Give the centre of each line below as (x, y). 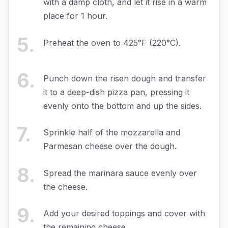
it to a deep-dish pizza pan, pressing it (116, 92)
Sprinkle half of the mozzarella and (112, 133)
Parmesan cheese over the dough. (110, 146)
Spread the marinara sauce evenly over (120, 173)
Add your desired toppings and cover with (124, 213)
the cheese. (65, 187)
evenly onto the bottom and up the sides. (122, 106)
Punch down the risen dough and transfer (125, 78)
